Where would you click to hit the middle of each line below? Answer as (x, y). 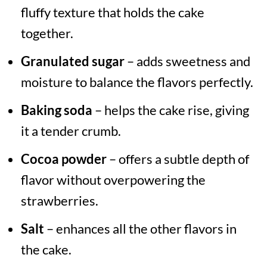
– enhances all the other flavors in (140, 229)
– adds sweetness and (187, 61)
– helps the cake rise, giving (170, 110)
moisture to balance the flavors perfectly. (137, 82)
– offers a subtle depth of (178, 159)
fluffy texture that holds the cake (112, 13)
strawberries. (59, 201)
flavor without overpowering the (113, 180)
